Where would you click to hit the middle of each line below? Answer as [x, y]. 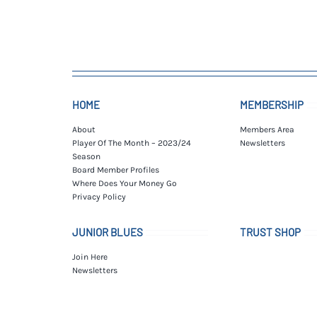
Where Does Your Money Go [124, 183]
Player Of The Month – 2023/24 [131, 143]
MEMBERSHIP [272, 104]
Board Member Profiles [115, 169]
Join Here [90, 257]
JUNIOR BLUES [107, 232]
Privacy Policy [99, 196]
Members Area [267, 129]
